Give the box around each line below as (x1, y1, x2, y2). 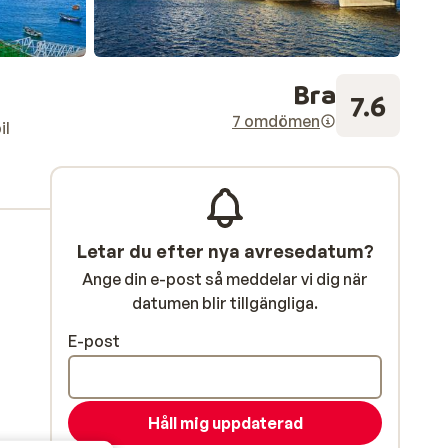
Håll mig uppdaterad (147, 413, 303, 433)
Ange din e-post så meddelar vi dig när (82, 269, 368, 289)
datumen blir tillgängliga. (132, 293, 318, 313)
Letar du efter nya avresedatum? (76, 240, 374, 262)
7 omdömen (232, 111, 320, 131)
